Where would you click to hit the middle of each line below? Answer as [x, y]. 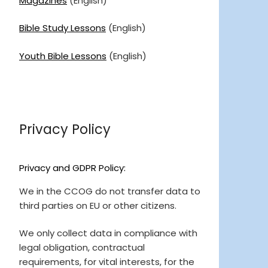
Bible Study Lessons [63, 28]
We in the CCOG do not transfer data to [110, 191]
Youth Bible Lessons [63, 56]
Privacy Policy [65, 130]
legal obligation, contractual [82, 248]
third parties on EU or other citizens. [98, 205]
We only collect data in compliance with [108, 233]
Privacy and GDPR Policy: [72, 167]
